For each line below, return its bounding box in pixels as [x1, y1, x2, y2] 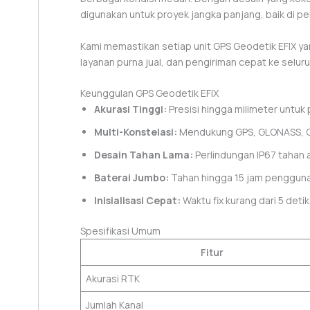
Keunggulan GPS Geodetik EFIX [80, 86, 219, 100]
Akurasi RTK [86, 271, 140, 285]
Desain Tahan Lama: [94, 147, 193, 161]
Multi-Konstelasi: [94, 125, 177, 138]
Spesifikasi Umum [80, 224, 161, 237]
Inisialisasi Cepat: [94, 193, 181, 207]
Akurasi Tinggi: [94, 102, 167, 116]
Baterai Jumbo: [94, 170, 169, 184]
